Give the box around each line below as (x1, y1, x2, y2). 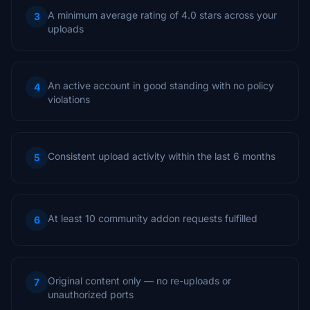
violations (48, 93, 90, 105)
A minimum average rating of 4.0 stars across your (48, 9, 277, 21)
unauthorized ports (48, 289, 134, 300)
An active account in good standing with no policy (48, 80, 274, 91)
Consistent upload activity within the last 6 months (48, 150, 275, 162)
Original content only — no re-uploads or (48, 275, 231, 286)
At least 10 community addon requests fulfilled (48, 212, 257, 224)
